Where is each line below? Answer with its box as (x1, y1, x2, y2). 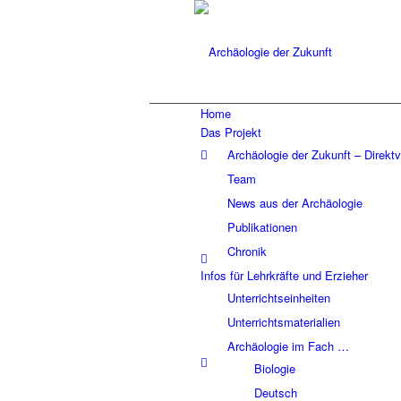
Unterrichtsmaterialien (227, 313, 340, 330)
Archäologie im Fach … (227, 337, 349, 354)
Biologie (254, 360, 295, 377)
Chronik (227, 243, 267, 260)
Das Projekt (200, 124, 261, 141)
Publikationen (227, 218, 297, 235)
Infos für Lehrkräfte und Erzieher (200, 267, 368, 284)
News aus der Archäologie (227, 194, 363, 211)
